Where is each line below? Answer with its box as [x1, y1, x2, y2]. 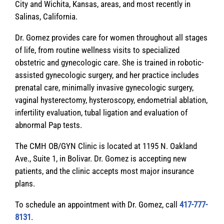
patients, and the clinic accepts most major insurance [15, 165, 194, 176]
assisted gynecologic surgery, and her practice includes [15, 69, 199, 80]
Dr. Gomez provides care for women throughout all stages [15, 32, 207, 42]
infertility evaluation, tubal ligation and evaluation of [15, 107, 187, 117]
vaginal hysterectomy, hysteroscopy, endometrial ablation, [15, 94, 207, 105]
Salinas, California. [15, 11, 77, 21]
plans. [15, 178, 37, 188]
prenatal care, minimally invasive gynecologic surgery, [15, 82, 193, 92]
